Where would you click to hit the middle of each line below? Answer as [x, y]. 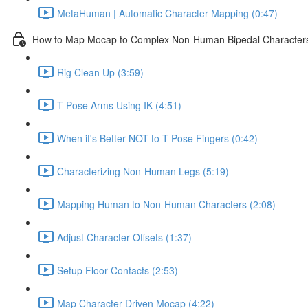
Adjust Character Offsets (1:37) [124, 237]
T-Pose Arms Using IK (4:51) [119, 105]
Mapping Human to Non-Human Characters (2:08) [166, 204]
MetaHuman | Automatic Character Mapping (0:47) [167, 13]
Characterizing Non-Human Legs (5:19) [143, 171]
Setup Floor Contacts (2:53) [118, 270]
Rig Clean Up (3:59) [100, 72]
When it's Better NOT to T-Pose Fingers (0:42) [157, 138]
